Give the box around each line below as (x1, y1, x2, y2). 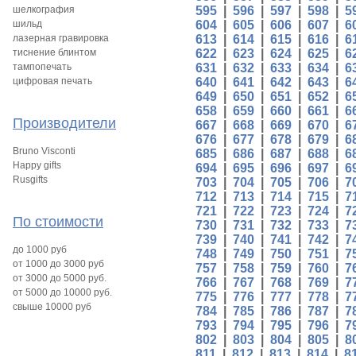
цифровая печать (13, 75, 92, 87)
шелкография (13, 4, 75, 15)
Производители (13, 115, 116, 131)
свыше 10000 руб (13, 301, 91, 312)
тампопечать (13, 61, 72, 72)
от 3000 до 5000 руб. (13, 273, 106, 284)
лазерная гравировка (13, 33, 109, 44)
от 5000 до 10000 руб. (13, 287, 112, 298)
